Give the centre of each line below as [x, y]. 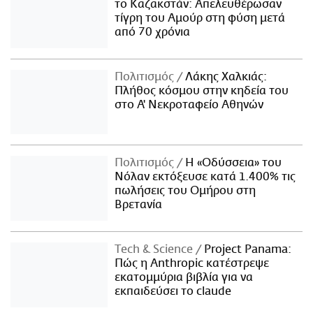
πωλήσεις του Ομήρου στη [185, 191]
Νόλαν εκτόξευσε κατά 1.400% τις [205, 177]
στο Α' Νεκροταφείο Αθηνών [189, 104]
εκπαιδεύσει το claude [173, 292]
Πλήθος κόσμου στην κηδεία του [202, 90]
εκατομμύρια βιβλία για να [184, 278]
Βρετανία [139, 205]
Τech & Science [155, 250]
